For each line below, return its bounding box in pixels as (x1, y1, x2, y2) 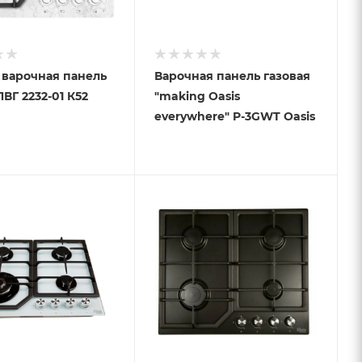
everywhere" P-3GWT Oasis (154, 109, 315, 124)
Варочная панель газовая (154, 69, 310, 84)
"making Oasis (154, 89, 240, 104)
